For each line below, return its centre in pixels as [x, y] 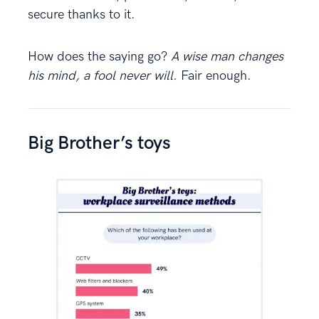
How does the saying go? [99, 57]
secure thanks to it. [82, 15]
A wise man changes [227, 57]
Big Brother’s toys [99, 144]
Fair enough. [216, 76]
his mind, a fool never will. [104, 76]
